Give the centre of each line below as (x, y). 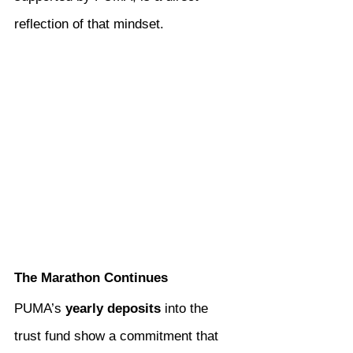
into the (186, 309)
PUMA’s (40, 309)
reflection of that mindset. (89, 24)
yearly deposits (113, 309)
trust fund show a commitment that (118, 336)
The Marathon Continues (91, 278)
